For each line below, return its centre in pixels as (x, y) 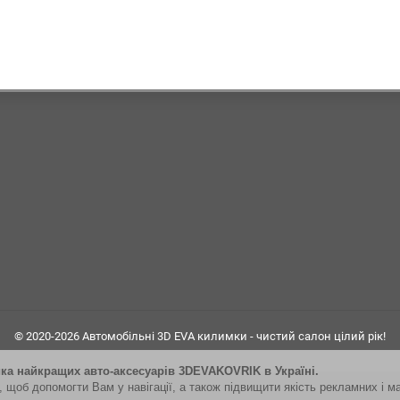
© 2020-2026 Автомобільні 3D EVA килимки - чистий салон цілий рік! (200, 336)
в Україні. (292, 371)
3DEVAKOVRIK (220, 371)
